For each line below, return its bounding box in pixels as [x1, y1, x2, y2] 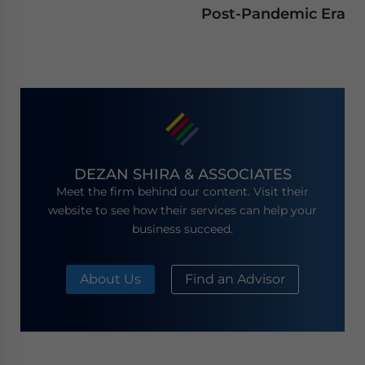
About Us [80, 271, 141, 288]
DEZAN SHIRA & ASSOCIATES [73, 165, 292, 183]
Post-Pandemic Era [201, 5, 345, 22]
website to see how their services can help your [48, 203, 317, 218]
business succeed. [132, 222, 233, 237]
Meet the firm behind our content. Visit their [56, 184, 309, 200]
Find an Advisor [185, 271, 285, 288]
